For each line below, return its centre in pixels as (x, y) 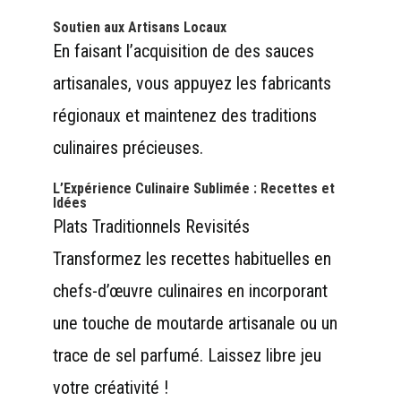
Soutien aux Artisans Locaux (139, 27)
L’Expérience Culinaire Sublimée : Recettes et (193, 188)
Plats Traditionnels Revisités (151, 226)
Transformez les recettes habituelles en (192, 258)
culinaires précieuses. (128, 147)
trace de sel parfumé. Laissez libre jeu (187, 355)
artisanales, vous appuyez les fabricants (192, 83)
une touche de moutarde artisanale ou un (195, 323)
